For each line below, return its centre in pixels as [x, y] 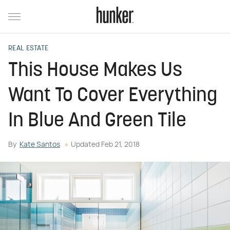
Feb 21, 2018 [120, 145]
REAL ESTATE [28, 49]
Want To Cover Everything [113, 96]
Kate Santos [40, 145]
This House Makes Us [95, 71]
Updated [86, 145]
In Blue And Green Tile [97, 121]
